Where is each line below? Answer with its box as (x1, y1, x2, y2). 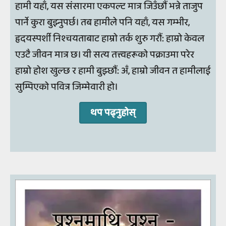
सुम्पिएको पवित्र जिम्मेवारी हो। (15, 79, 120, 95)
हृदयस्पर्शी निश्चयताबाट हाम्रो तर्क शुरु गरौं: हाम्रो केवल (15, 30, 204, 46)
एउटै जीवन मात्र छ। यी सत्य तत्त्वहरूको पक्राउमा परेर (15, 46, 194, 63)
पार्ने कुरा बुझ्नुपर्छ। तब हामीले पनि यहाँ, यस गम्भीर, (15, 14, 190, 30)
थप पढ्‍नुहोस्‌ (90, 104, 136, 121)
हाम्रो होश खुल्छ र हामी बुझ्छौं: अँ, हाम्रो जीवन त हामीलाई (15, 63, 210, 79)
